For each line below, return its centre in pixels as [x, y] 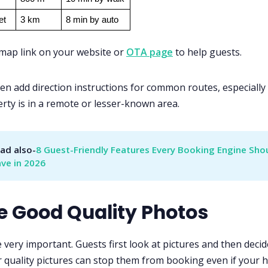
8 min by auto [92, 20]
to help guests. [207, 52]
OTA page [150, 52]
